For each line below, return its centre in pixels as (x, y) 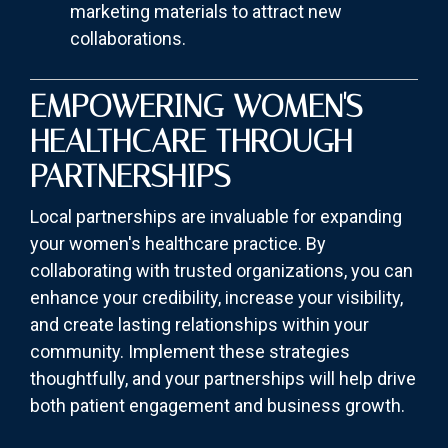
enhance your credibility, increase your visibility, (216, 298)
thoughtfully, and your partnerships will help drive (223, 379)
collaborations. (128, 39)
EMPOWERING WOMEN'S (196, 106)
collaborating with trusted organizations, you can (221, 271)
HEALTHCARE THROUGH (191, 141)
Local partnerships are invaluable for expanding (216, 217)
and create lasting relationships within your (199, 325)
